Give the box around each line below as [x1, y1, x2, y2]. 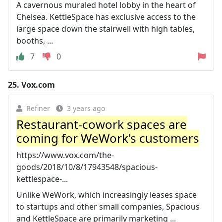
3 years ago [67, 104, 105, 113]
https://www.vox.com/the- [16, 150, 114, 161]
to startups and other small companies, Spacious [16, 201, 200, 212]
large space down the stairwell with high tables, [16, 23, 195, 34]
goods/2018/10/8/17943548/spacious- [16, 162, 158, 172]
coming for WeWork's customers [16, 130, 199, 146]
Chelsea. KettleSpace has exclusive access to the [16, 11, 196, 22]
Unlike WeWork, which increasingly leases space [16, 189, 197, 200]
